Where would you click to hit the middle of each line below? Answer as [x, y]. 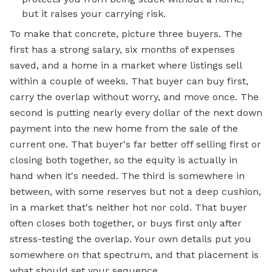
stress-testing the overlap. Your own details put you [131, 239]
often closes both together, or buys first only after [126, 223]
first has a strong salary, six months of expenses [122, 50]
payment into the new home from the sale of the [124, 129]
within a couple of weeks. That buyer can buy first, [129, 81]
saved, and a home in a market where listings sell [126, 66]
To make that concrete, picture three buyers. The [126, 34]
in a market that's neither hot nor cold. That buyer [128, 208]
